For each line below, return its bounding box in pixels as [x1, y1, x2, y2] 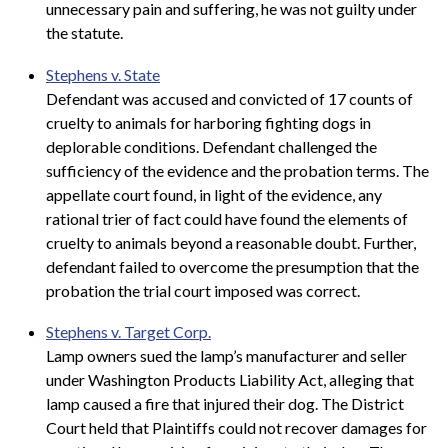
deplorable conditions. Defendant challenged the [46, 136, 377, 156]
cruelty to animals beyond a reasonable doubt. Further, [46, 232, 416, 252]
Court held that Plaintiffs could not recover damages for [46, 418, 427, 438]
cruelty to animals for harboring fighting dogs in [46, 112, 371, 132]
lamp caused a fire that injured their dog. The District [46, 394, 404, 414]
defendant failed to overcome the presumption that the [46, 256, 419, 276]
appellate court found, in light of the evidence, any [46, 184, 382, 204]
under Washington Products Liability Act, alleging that [46, 370, 417, 390]
